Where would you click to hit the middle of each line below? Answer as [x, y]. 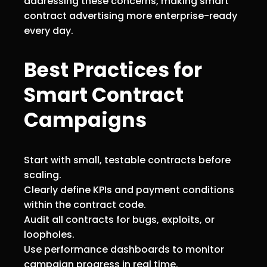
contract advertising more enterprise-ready [131, 15]
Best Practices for [113, 70]
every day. [49, 30]
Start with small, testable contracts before [127, 160]
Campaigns [85, 120]
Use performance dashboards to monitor [124, 249]
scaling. [43, 175]
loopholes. [49, 234]
